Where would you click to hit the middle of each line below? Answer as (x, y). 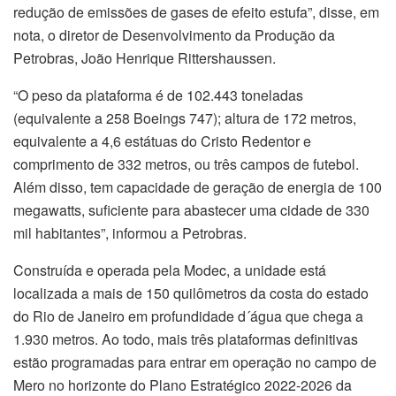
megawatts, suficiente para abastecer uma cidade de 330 (191, 210)
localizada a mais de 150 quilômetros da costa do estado (191, 293)
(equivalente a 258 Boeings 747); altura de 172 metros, (185, 118)
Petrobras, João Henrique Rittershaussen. (145, 58)
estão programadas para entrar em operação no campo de (195, 362)
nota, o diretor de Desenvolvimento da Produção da (174, 35)
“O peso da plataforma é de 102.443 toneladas (158, 95)
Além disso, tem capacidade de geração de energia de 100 (198, 187)
